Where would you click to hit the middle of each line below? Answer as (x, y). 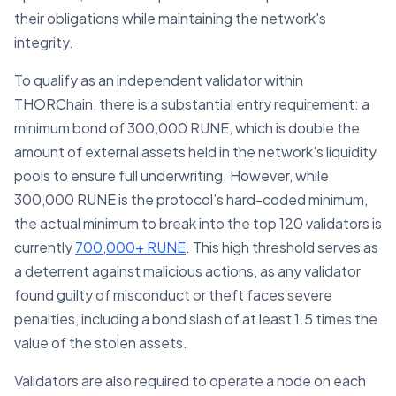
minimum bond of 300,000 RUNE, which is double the (187, 128)
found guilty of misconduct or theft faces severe (173, 295)
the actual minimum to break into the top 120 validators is (198, 224)
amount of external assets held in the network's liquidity (195, 152)
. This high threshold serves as (282, 247)
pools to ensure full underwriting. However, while (171, 176)
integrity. (44, 42)
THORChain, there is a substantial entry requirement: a (192, 104)
